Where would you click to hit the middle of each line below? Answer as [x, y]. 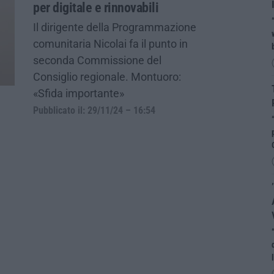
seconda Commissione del [97, 60]
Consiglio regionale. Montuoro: [107, 76]
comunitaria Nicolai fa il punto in [110, 43]
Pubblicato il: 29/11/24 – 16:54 [94, 110]
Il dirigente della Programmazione [115, 27]
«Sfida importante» [79, 93]
